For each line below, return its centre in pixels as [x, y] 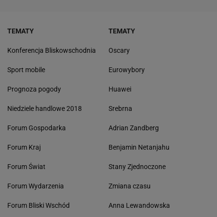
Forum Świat [26, 166]
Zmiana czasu [130, 186]
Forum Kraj [24, 147]
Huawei [120, 89]
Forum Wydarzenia [36, 186]
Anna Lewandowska [139, 205]
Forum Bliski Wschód [39, 205]
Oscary [119, 50]
